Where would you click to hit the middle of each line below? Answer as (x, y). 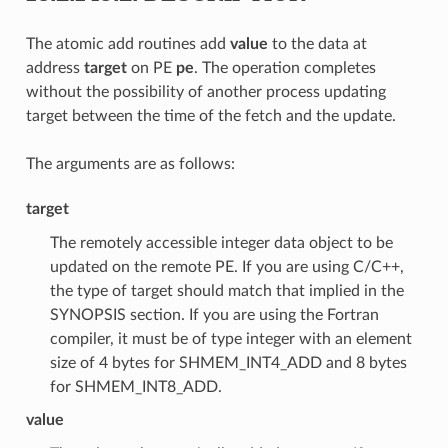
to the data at (317, 43)
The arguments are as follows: (130, 163)
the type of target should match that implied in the (226, 290)
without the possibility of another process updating (205, 91)
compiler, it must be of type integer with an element (230, 338)
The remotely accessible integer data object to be (221, 242)
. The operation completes (284, 67)
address (54, 67)
